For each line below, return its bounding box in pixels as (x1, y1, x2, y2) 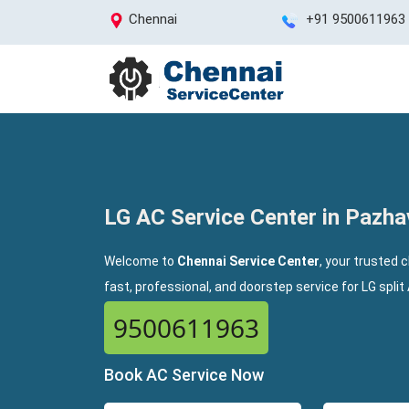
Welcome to (104, 254, 177, 268)
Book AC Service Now (104, 365, 264, 384)
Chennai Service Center (177, 254, 320, 268)
